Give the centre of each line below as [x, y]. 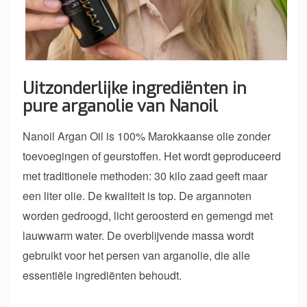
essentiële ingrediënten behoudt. [102, 275]
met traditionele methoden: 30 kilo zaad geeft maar [145, 176]
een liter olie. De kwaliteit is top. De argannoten [137, 196]
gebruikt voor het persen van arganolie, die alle [137, 256]
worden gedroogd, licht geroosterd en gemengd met [148, 216]
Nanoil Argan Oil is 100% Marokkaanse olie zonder [147, 136]
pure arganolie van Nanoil [121, 107]
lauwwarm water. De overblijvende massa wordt [138, 236]
